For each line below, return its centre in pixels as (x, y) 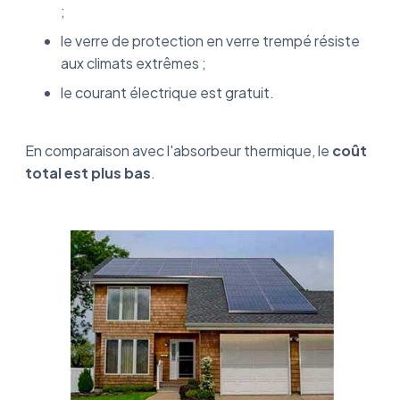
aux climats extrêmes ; (133, 62)
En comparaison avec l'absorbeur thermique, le (179, 150)
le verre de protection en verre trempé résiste (210, 40)
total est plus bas (88, 172)
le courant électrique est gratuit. (167, 92)
